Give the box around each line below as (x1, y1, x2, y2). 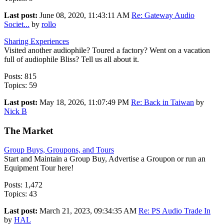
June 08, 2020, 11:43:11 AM (39, 10, 131, 19)
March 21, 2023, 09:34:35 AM (39, 206, 138, 215)
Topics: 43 (4, 189, 37, 198)
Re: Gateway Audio (131, 10, 194, 19)
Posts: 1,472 (4, 180, 42, 189)
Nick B (4, 106, 27, 115)
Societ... (4, 19, 29, 28)
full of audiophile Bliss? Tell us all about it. (4, 54, 139, 63)
